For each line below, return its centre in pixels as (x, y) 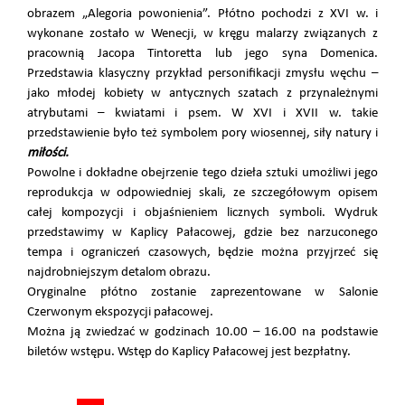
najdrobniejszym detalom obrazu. (119, 272)
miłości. (48, 153)
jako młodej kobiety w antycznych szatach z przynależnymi (202, 93)
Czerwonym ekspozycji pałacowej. (120, 312)
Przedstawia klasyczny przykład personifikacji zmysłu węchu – (202, 73)
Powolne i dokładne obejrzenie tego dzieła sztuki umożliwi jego (202, 173)
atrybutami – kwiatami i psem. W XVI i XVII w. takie (202, 113)
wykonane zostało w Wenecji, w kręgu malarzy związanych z (202, 33)
